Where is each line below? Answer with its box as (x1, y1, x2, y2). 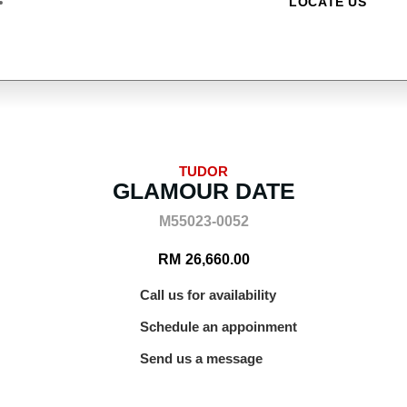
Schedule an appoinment (140, 319, 297, 334)
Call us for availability (140, 287, 276, 303)
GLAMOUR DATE (112, 178, 295, 203)
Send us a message (140, 351, 263, 366)
